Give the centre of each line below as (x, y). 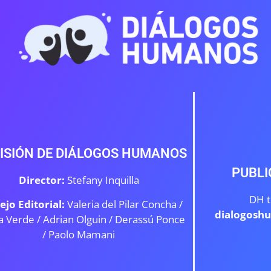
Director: (41, 180)
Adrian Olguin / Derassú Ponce (114, 219)
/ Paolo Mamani (79, 234)
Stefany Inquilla (103, 180)
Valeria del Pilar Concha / (125, 204)
